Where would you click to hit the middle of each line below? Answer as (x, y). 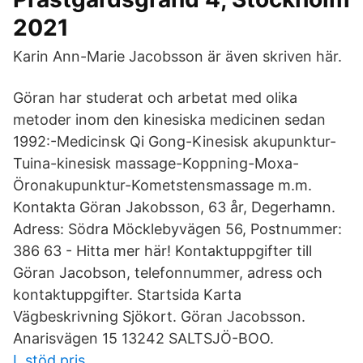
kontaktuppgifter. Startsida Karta (127, 295)
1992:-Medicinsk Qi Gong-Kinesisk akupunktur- (175, 141)
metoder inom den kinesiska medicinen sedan (169, 120)
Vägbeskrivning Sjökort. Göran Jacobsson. (159, 316)
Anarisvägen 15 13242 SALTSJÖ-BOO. (143, 338)
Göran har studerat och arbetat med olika (155, 98)
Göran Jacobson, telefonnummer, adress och (168, 273)
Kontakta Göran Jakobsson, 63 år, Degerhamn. (174, 207)
